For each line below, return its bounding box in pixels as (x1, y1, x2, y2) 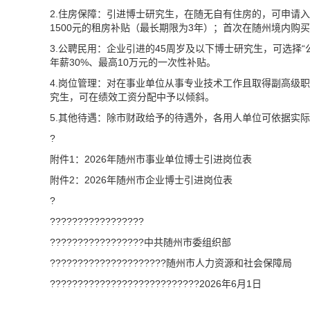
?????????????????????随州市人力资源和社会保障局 (50, 257, 292, 268)
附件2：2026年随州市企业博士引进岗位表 (50, 174, 232, 185)
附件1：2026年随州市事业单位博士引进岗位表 (50, 154, 252, 165)
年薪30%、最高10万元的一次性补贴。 (50, 57, 216, 68)
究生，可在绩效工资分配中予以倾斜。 (50, 91, 215, 102)
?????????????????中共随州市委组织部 (50, 237, 231, 248)
